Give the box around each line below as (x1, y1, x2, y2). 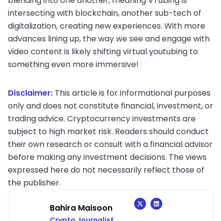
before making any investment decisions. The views (8, 151, 207, 163)
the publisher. (8, 177, 61, 188)
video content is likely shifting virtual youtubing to (8, 45, 198, 57)
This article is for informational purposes (55, 87, 211, 99)
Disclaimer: (8, 87, 55, 99)
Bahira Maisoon (50, 202, 112, 214)
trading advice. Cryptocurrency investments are (8, 112, 196, 124)
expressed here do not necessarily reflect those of (8, 164, 204, 176)
